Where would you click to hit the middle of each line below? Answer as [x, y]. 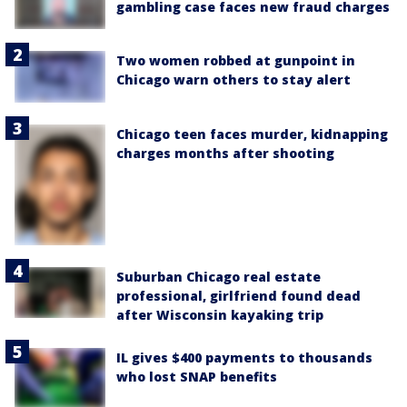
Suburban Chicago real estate [218, 276]
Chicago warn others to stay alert [233, 80]
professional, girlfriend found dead [238, 295]
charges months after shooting [225, 153]
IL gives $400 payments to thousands [244, 357]
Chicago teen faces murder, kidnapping [252, 134]
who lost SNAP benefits [197, 376]
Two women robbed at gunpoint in [236, 61]
